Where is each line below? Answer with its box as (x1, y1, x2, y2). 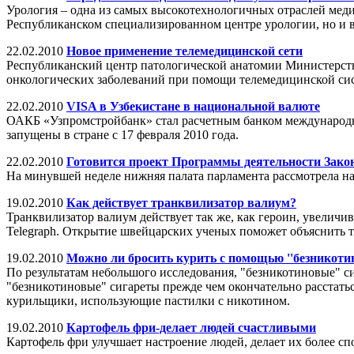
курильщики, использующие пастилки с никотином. (6, 293, 290, 307)
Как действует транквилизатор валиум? (66, 195, 296, 209)
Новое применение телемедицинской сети (66, 43, 303, 58)
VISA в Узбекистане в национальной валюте (66, 99, 320, 113)
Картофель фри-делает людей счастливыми (66, 320, 316, 334)
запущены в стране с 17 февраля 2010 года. (6, 127, 239, 141)
